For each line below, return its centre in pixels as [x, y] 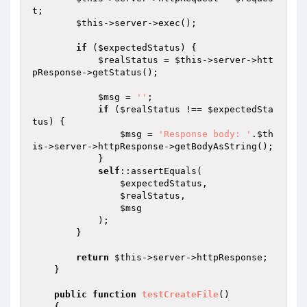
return [93, 257]
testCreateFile [180, 294]
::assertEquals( [161, 171]
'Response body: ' [205, 134]
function [114, 294]
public [71, 294]
